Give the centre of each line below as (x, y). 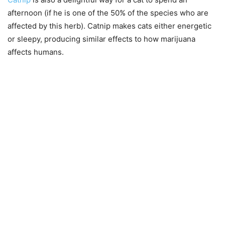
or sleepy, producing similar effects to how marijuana (101, 39)
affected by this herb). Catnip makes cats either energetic (109, 26)
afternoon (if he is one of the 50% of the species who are (108, 13)
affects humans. (36, 52)
